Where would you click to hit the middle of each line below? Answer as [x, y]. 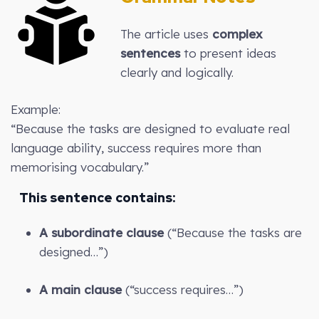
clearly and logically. [177, 72]
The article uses [166, 33]
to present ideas [228, 53]
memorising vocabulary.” [80, 167]
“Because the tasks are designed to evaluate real [150, 128]
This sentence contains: [93, 197]
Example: [36, 109]
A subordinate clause [101, 232]
